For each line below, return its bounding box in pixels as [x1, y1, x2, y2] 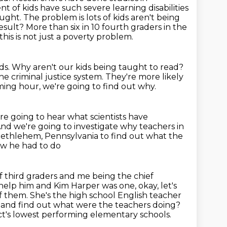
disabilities [148, 3, 188, 13]
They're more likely [105, 72, 183, 82]
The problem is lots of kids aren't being [23, 13, 180, 22]
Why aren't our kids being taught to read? [12, 62, 183, 72]
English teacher [118, 191, 181, 200]
